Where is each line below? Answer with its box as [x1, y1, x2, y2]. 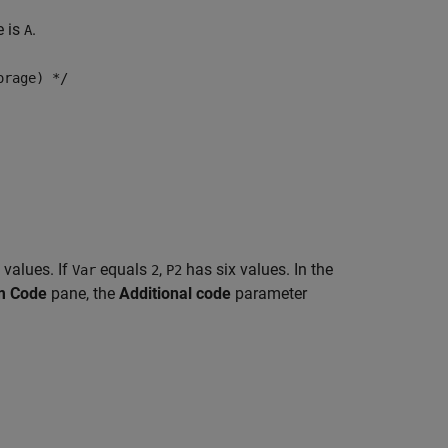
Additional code [119, 284, 231, 303]
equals [96, 260, 151, 279]
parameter [231, 284, 307, 303]
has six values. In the [182, 260, 333, 279]
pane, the [47, 284, 119, 303]
